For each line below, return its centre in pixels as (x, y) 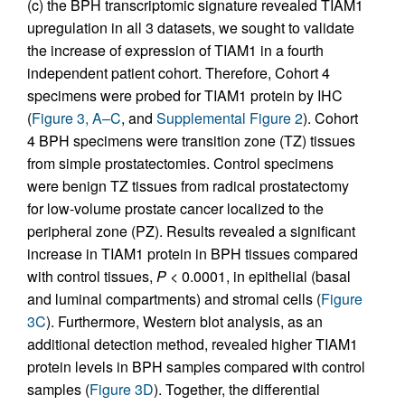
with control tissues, (92, 276)
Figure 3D (122, 389)
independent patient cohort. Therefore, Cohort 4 (179, 72)
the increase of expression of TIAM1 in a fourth (175, 50)
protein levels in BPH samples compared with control (196, 366)
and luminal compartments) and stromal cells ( (174, 298)
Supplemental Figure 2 (230, 118)
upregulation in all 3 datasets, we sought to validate (191, 27)
